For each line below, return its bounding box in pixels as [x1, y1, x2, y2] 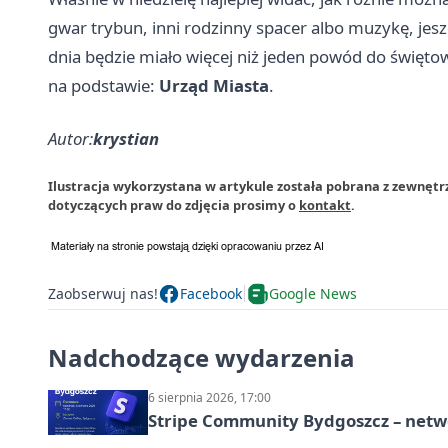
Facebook [180, 284, 242, 304]
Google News [269, 284, 357, 304]
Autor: [48, 126, 93, 150]
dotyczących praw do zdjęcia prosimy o [48, 195, 299, 214]
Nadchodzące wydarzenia [48, 340, 355, 374]
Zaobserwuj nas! [48, 284, 158, 304]
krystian [93, 126, 159, 150]
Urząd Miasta [159, 73, 269, 97]
